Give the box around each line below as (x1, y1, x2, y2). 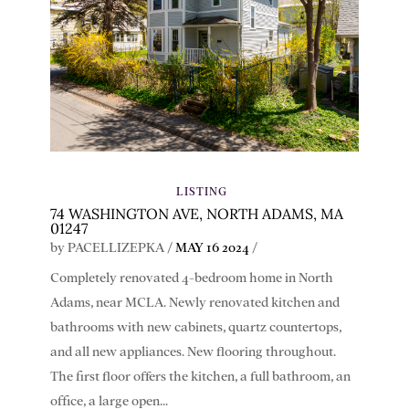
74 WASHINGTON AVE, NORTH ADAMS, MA (49, 204, 343, 224)
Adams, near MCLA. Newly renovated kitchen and (49, 296, 340, 310)
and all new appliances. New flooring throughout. (49, 345, 336, 360)
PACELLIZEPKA (67, 241, 164, 256)
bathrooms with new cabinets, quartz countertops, (49, 320, 341, 335)
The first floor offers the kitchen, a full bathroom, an (49, 370, 351, 384)
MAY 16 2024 (174, 241, 249, 256)
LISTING (176, 185, 228, 197)
